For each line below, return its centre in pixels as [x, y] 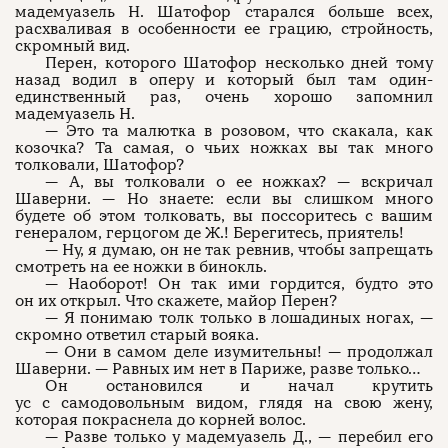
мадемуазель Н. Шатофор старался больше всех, [224, 12]
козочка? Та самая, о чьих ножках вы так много [224, 148]
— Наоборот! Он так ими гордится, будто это [239, 284]
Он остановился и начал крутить [239, 386]
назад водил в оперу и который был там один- [224, 80]
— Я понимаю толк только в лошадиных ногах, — [239, 318]
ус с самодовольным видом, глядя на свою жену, [224, 403]
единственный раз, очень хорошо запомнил [224, 97]
